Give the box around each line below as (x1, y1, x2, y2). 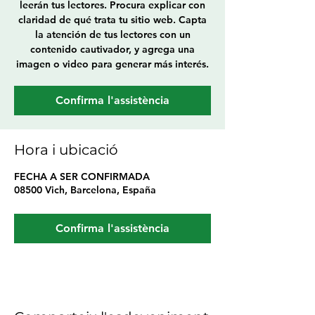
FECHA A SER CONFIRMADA (14, 170, 150, 183)
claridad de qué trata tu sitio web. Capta (18, 13, 207, 26)
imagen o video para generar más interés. (16, 58, 209, 70)
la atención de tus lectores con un (34, 28, 191, 41)
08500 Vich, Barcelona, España (14, 184, 156, 196)
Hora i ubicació (14, 141, 118, 158)
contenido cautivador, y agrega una (30, 43, 195, 56)
